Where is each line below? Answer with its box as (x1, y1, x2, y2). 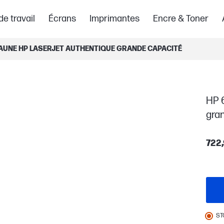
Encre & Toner (152, 13, 208, 24)
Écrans (48, 13, 76, 24)
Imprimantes (89, 13, 139, 24)
